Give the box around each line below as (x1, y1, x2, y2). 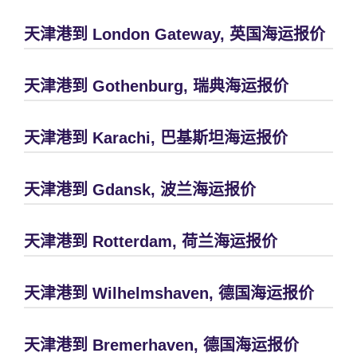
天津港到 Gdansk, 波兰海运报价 (24, 180, 256, 198)
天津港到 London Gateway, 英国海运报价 (24, 25, 325, 43)
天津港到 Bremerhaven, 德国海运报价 (24, 335, 299, 354)
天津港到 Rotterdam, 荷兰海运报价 (24, 232, 277, 250)
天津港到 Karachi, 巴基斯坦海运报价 (24, 128, 288, 147)
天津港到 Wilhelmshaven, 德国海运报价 (24, 284, 314, 302)
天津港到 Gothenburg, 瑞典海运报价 (24, 76, 288, 95)
